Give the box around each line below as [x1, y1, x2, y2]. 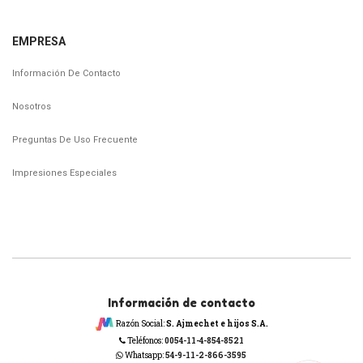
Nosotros [12, 100, 51, 112]
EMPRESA [12, 34, 66, 48]
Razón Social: [113, 318, 166, 329]
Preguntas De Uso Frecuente [12, 134, 138, 145]
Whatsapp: [123, 349, 166, 361]
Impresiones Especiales [12, 167, 117, 178]
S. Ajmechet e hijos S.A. [165, 318, 268, 329]
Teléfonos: [125, 335, 164, 346]
